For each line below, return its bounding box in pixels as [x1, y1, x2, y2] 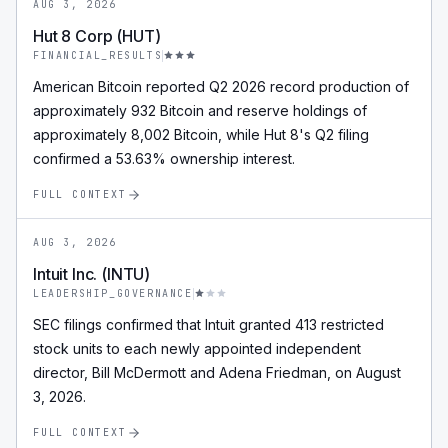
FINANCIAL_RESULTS [33, 49, 163, 62]
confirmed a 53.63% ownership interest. [33, 150, 295, 167]
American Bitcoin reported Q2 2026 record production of [33, 78, 409, 95]
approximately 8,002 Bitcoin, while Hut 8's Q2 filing [33, 126, 369, 143]
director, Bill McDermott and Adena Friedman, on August [33, 364, 401, 381]
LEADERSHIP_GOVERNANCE [33, 287, 193, 300]
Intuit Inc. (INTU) [33, 264, 151, 284]
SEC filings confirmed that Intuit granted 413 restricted [33, 316, 384, 333]
